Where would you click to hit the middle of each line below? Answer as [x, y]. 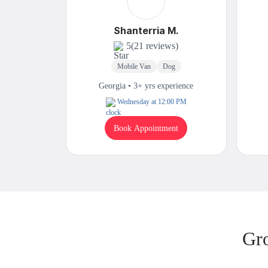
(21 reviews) [155, 46]
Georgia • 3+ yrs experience [146, 86]
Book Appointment [146, 128]
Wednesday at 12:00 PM [152, 102]
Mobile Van [134, 67]
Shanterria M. [146, 31]
